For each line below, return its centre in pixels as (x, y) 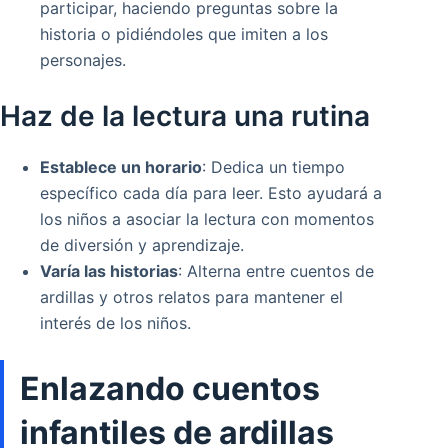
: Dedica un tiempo (273, 167)
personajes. (83, 60)
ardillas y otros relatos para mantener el (191, 297)
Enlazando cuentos (170, 388)
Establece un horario (121, 167)
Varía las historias (109, 271)
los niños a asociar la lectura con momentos (207, 219)
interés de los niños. (115, 323)
